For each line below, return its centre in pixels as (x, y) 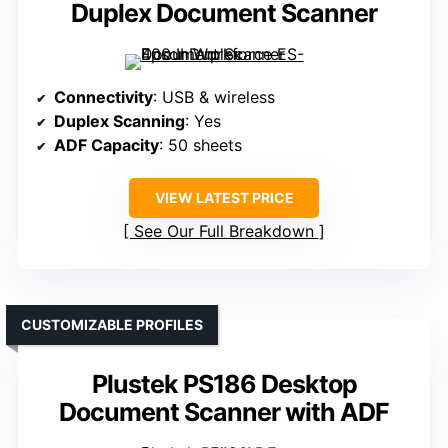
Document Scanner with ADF (224, 412)
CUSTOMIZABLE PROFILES (112, 325)
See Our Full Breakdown (224, 231)
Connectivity (103, 97)
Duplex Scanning (119, 121)
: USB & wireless (214, 97)
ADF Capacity (106, 145)
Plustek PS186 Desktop (224, 384)
